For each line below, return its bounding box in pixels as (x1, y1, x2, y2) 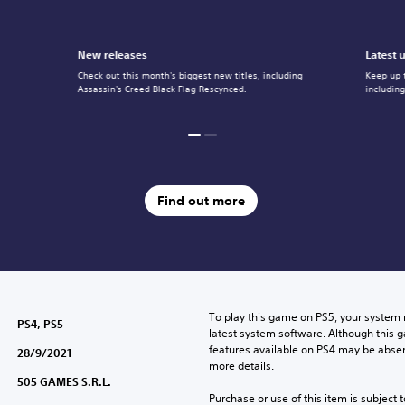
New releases (77, 47, 147, 61)
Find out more (156, 192, 245, 209)
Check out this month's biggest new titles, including (77, 69, 303, 82)
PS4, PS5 (16, 316, 63, 331)
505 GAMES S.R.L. (16, 374, 111, 389)
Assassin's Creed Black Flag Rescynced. (77, 82, 247, 96)
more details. (208, 358, 274, 373)
